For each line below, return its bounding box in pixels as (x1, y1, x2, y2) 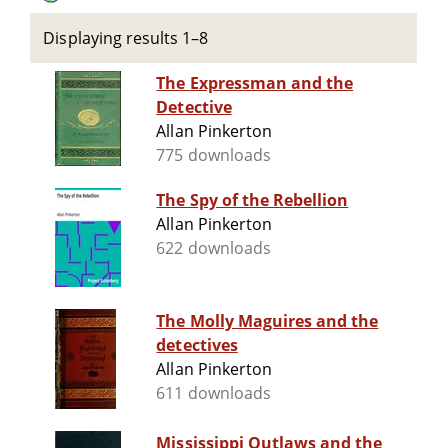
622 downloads (156, 237, 271, 260)
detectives (156, 334, 238, 357)
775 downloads (156, 144, 271, 167)
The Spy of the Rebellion (156, 189, 349, 212)
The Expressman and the (156, 72, 354, 95)
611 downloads (156, 382, 271, 405)
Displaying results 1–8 (43, 27, 209, 49)
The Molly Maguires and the (156, 310, 379, 333)
